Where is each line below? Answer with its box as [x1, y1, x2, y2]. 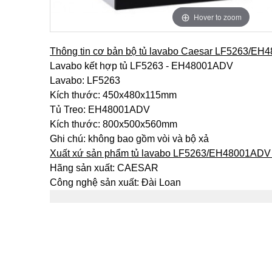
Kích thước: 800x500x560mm [50, 119, 177, 129]
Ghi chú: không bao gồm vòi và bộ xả [50, 134, 209, 144]
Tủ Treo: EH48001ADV [50, 104, 150, 115]
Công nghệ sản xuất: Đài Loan [50, 177, 181, 188]
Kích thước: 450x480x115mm [50, 90, 177, 100]
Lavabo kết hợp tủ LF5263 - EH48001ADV [50, 61, 233, 71]
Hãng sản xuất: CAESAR [50, 163, 158, 173]
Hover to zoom [193, 11, 242, 22]
